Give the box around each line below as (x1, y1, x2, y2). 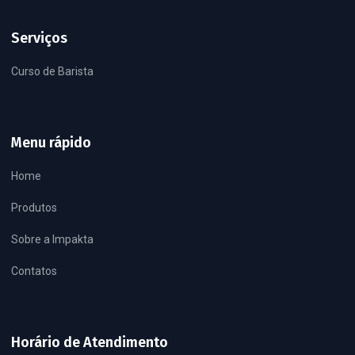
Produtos (11, 200, 57, 214)
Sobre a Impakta (11, 232, 94, 246)
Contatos (11, 264, 57, 277)
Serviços (11, 29, 67, 47)
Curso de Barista (11, 64, 94, 78)
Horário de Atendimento (11, 333, 168, 351)
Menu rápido (11, 133, 91, 151)
